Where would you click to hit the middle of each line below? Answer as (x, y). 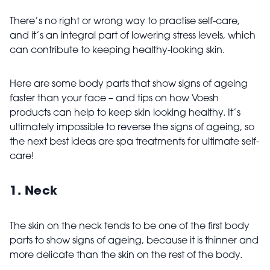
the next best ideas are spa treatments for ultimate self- (134, 143)
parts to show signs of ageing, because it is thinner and (134, 241)
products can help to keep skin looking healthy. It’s (125, 114)
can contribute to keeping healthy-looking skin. (117, 51)
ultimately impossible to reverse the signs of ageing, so (132, 128)
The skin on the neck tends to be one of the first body (130, 227)
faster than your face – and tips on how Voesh (114, 99)
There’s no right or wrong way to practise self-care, (125, 22)
